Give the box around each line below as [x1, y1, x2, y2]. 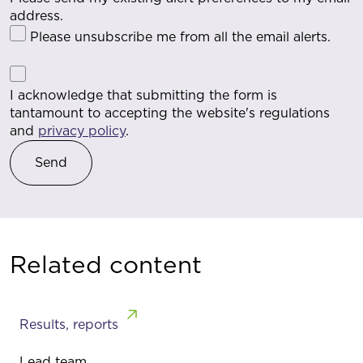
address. [10, 7, 63, 23]
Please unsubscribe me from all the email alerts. [30, 28, 331, 45]
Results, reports [19, 316, 118, 332]
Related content [10, 250, 202, 279]
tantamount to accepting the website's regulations [10, 105, 330, 121]
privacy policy [38, 122, 126, 139]
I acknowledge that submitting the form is [10, 87, 277, 103]
